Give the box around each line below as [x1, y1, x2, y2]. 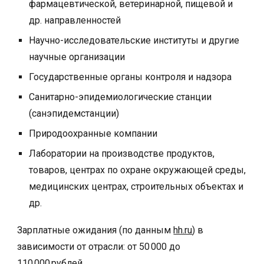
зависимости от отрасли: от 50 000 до [17, 241, 181, 253]
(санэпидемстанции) [29, 108, 120, 120]
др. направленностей [29, 15, 121, 27]
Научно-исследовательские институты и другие [29, 35, 240, 47]
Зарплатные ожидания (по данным [17, 225, 174, 236]
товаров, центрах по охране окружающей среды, [29, 164, 246, 176]
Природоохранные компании [29, 128, 158, 140]
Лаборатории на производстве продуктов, [29, 148, 215, 160]
